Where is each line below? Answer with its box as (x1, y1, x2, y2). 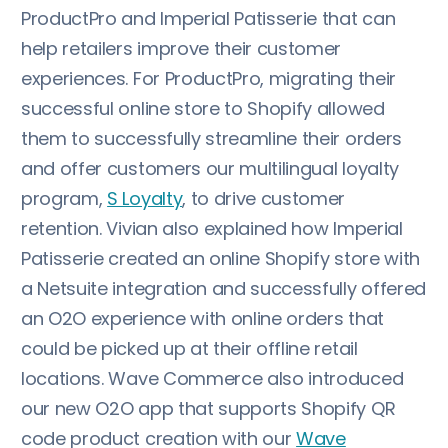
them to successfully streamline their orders (21, 125, 402, 151)
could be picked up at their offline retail (21, 335, 358, 361)
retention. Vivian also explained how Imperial (21, 215, 403, 241)
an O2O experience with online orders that (21, 305, 384, 331)
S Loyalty (107, 185, 183, 211)
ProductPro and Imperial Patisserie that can (21, 5, 396, 31)
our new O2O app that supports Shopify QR (21, 395, 396, 421)
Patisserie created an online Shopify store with (21, 245, 420, 271)
